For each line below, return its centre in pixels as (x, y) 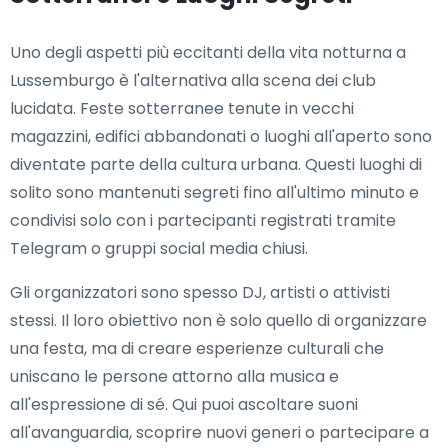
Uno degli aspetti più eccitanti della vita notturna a (208, 53)
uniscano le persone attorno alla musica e (174, 377)
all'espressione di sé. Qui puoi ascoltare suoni (184, 405)
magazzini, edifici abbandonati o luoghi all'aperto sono (221, 137)
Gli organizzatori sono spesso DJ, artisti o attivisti (200, 293)
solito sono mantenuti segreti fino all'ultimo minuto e (214, 193)
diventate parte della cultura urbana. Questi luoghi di (216, 165)
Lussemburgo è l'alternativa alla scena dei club (193, 81)
